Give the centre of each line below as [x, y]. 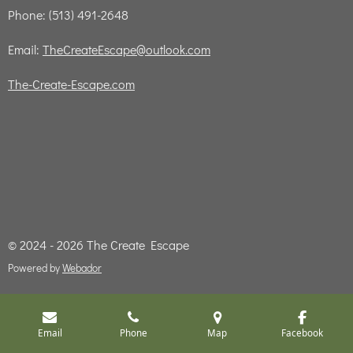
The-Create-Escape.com [71, 84]
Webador [82, 268]
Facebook [302, 332]
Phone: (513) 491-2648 [68, 15]
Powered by [35, 268]
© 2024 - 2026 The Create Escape [98, 245]
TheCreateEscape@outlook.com [126, 49]
